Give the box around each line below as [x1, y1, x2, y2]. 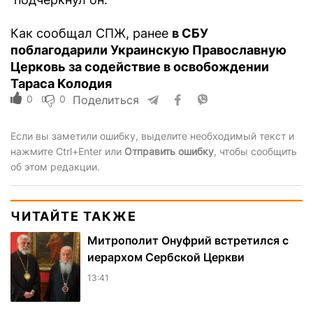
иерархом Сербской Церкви [87, 250, 245, 265]
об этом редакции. [10, 161, 100, 173]
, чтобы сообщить [214, 145, 297, 158]
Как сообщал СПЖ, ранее [10, 26, 172, 41]
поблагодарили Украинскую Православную [10, 43, 286, 58]
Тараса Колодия [10, 76, 112, 92]
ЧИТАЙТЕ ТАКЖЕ [10, 209, 137, 224]
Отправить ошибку [124, 145, 214, 158]
